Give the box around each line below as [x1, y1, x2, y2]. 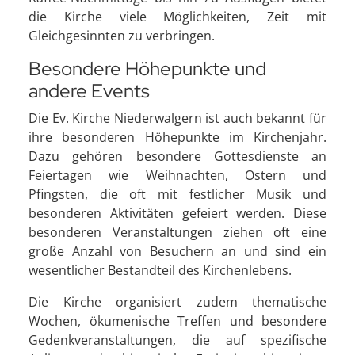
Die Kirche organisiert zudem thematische [29, 293, 326, 311]
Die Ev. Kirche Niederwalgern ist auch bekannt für [29, 109, 326, 127]
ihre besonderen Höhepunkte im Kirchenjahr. [29, 128, 326, 146]
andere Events [29, 78, 150, 103]
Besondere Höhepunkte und [29, 56, 266, 81]
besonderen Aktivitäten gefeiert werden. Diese [29, 204, 326, 222]
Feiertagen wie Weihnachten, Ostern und [29, 166, 326, 184]
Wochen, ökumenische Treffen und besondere [29, 312, 326, 330]
